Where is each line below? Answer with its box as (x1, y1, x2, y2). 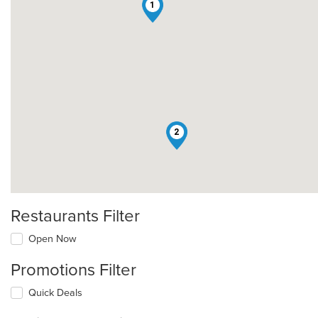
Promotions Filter (11, 260, 136, 281)
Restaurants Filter (11, 206, 140, 227)
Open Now (28, 233, 77, 246)
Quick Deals (28, 287, 82, 300)
